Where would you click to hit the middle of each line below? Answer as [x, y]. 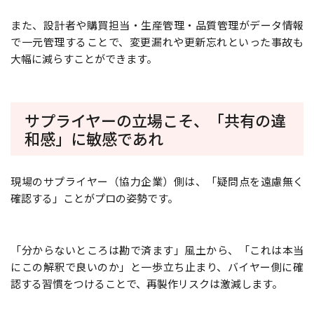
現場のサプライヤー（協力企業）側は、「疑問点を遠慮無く [157, 181]
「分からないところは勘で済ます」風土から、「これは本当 [157, 250]
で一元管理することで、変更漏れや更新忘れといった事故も [157, 41]
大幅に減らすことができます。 [84, 58]
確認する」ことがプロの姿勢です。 [94, 198]
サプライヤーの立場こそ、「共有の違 [155, 120]
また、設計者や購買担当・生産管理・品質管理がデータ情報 [157, 25]
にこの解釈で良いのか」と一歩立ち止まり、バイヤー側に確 [157, 266]
